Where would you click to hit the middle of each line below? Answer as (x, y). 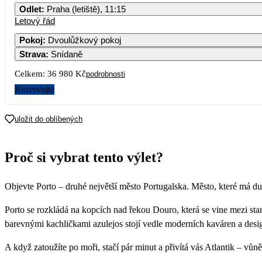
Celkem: (30, 73)
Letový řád (35, 20)
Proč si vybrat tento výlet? (84, 157)
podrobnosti (106, 74)
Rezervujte (35, 89)
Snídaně (67, 54)
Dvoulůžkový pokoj (85, 40)
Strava (32, 54)
